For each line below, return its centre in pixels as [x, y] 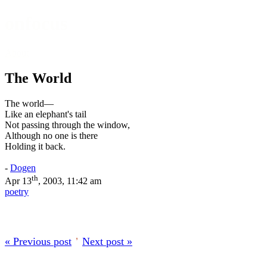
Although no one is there [51, 135]
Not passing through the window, [67, 125]
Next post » [107, 242]
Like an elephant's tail [46, 114]
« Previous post [38, 242]
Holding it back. [35, 146]
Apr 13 [18, 181]
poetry [17, 192]
